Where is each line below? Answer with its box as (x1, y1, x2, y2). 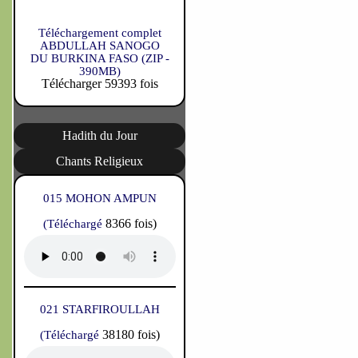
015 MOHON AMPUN (42, 192, 157, 205)
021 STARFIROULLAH (39, 303, 160, 316)
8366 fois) (105, 217, 157, 230)
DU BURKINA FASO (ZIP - (30, 52, 169, 65)
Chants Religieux (56, 154, 143, 168)
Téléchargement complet (38, 26, 161, 39)
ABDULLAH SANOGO (39, 39, 160, 52)
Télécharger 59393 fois (41, 77, 158, 90)
